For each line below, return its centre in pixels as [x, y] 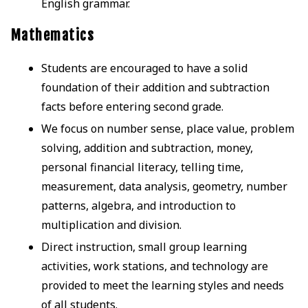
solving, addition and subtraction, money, [147, 147]
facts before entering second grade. [132, 106]
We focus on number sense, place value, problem [167, 128]
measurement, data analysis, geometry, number [164, 186]
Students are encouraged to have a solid [144, 68]
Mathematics [53, 35]
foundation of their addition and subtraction [155, 87]
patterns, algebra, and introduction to [138, 205]
